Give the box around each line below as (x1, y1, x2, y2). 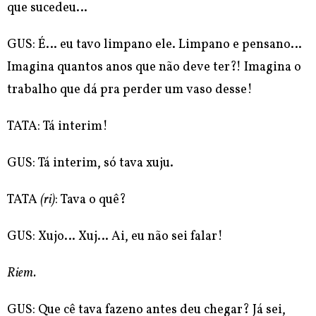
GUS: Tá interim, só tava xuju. (7, 154, 174, 173)
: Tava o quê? (55, 191, 126, 209)
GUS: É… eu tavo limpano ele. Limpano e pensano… (7, 36, 302, 54)
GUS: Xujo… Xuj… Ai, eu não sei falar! (7, 228, 223, 246)
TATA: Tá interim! (7, 118, 108, 136)
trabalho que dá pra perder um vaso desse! (7, 81, 253, 99)
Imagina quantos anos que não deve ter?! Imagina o (7, 59, 301, 77)
